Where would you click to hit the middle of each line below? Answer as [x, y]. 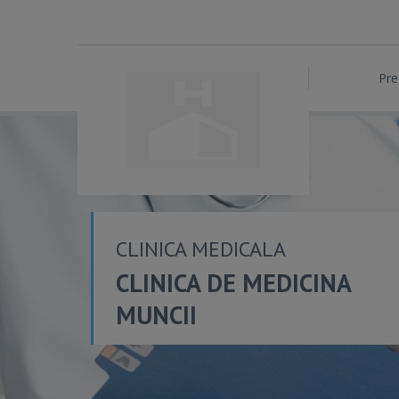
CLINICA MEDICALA [201, 249]
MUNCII [156, 315]
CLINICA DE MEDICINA [233, 283]
